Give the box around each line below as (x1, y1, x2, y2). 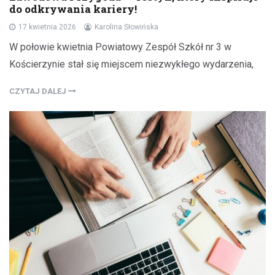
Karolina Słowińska (95, 22, 158, 31)
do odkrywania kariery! (9, 1, 137, 16)
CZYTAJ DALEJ (9, 86, 68, 96)
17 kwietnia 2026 (18, 22, 76, 31)
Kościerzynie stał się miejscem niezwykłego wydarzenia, (9, 58, 254, 70)
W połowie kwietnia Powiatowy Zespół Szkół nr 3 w (9, 41, 231, 53)
